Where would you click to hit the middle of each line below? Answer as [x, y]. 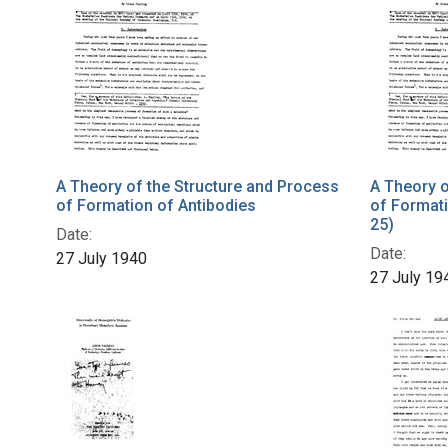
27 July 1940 [101, 259]
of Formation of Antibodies [156, 206]
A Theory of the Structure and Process [197, 187]
